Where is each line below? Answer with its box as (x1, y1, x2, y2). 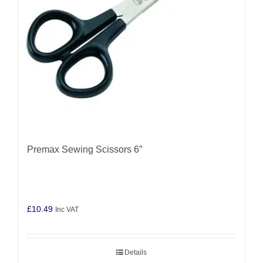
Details (124, 248, 147, 257)
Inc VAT (55, 205, 79, 214)
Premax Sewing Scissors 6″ (27, 144, 143, 155)
